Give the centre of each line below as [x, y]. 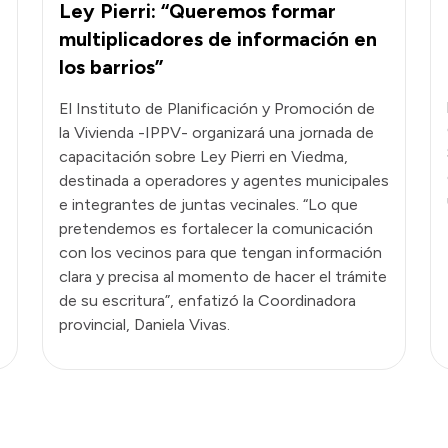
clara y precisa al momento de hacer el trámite [223, 276]
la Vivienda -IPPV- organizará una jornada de [216, 132]
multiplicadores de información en [218, 38]
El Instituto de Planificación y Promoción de [217, 108]
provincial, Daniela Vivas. [144, 324]
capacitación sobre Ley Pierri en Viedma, [203, 156]
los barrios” [111, 66]
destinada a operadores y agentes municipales [224, 180]
